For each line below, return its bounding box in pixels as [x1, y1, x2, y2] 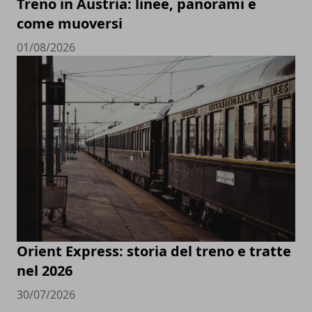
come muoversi [17, 14, 123, 33]
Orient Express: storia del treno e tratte [17, 242, 291, 261]
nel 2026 [17, 261, 72, 281]
